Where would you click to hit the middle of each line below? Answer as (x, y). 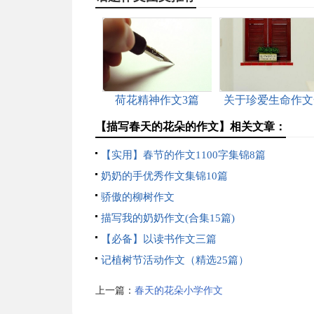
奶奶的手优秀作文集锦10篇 (164, 176)
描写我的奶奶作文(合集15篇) (168, 218)
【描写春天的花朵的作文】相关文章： (190, 127)
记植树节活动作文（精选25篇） (175, 260)
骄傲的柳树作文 (137, 197)
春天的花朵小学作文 (178, 291)
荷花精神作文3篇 (157, 100)
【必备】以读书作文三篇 (158, 239)
